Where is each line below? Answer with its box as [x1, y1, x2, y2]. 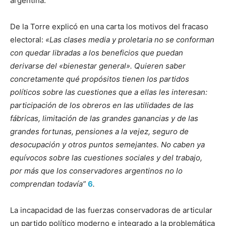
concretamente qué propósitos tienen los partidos [10, 74, 189, 84]
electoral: [10, 34, 45, 44]
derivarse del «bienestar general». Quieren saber [10, 61, 186, 71]
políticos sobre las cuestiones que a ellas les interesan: [10, 87, 207, 97]
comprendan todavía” [10, 179, 88, 189]
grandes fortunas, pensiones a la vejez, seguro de [10, 126, 189, 136]
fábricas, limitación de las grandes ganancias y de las [10, 113, 198, 123]
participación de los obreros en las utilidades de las [10, 100, 194, 110]
